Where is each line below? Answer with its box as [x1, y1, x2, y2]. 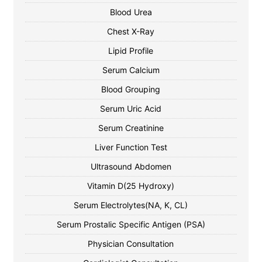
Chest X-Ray [107, 26, 155, 36]
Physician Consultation [88, 239, 174, 249]
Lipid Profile [108, 46, 154, 56]
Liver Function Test [94, 142, 167, 152]
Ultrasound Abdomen [90, 161, 171, 171]
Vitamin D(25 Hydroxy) [87, 181, 175, 191]
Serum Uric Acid [100, 104, 162, 113]
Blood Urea [109, 7, 152, 17]
